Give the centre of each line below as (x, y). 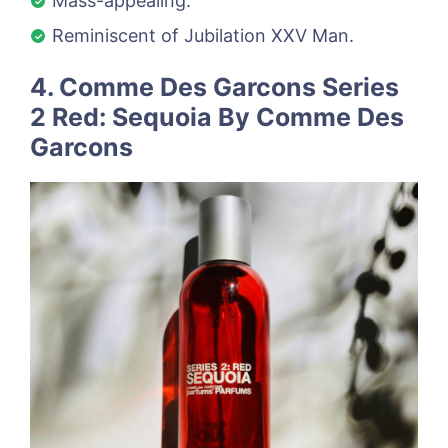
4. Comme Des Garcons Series (214, 86)
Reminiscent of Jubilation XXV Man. (203, 35)
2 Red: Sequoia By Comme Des (217, 116)
